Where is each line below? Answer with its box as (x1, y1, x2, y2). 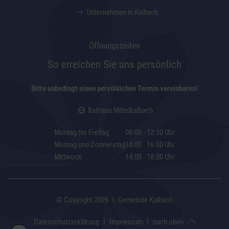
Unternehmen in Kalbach (86, 7, 158, 17)
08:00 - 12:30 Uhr (125, 127, 175, 137)
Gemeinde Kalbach (118, 195, 173, 204)
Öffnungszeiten (89, 40, 140, 51)
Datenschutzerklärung (34, 217, 100, 226)
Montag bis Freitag (54, 127, 109, 137)
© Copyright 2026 (56, 195, 108, 204)
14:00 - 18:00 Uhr (125, 152, 175, 162)
